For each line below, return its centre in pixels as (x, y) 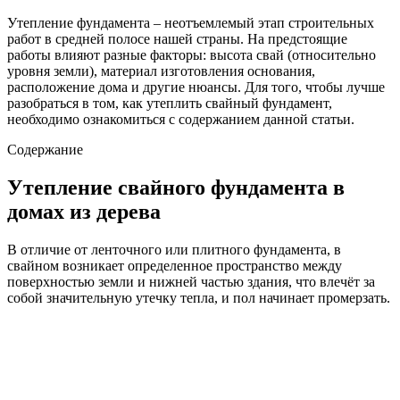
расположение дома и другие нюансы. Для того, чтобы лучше (196, 87)
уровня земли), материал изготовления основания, (161, 71)
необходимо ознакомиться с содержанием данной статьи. (181, 119)
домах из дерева (84, 211)
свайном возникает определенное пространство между (175, 265)
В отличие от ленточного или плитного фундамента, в (174, 249)
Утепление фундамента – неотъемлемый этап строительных (191, 22)
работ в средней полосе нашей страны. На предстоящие (177, 38)
